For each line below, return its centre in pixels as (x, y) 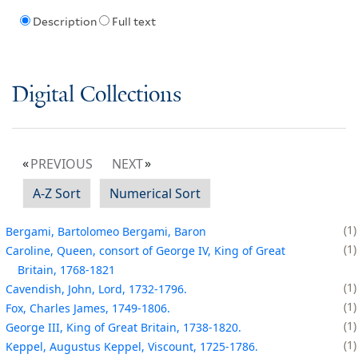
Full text (133, 22)
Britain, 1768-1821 (66, 269)
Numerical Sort (155, 193)
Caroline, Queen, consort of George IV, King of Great (145, 250)
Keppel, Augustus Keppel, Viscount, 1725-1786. (132, 346)
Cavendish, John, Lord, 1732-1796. (96, 288)
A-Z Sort (57, 193)
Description (64, 22)
